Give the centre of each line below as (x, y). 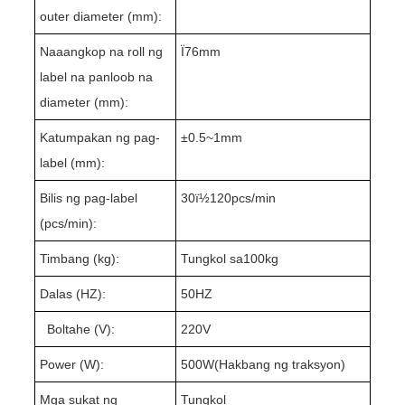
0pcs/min (250, 198)
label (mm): (72, 162)
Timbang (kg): (79, 258)
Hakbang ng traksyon (279, 364)
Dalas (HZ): (72, 293)
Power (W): (71, 364)
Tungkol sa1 (215, 258)
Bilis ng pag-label (88, 198)
